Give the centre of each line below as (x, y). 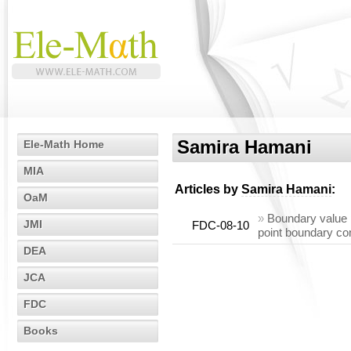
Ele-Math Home (64, 144)
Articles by (208, 189)
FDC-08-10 (221, 225)
